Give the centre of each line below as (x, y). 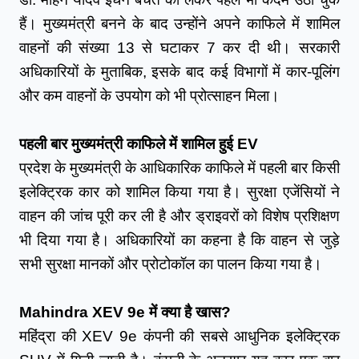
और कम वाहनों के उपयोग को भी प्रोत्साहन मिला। (149, 95)
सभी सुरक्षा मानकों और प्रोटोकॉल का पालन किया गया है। (171, 264)
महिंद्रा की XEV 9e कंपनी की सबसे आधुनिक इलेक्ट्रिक (179, 336)
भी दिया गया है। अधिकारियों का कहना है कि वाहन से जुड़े (179, 240)
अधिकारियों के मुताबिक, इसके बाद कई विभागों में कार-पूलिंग (179, 71)
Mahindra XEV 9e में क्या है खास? (125, 312)
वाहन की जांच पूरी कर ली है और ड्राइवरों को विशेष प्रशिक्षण (179, 216)
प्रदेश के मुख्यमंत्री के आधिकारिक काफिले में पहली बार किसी (179, 167)
